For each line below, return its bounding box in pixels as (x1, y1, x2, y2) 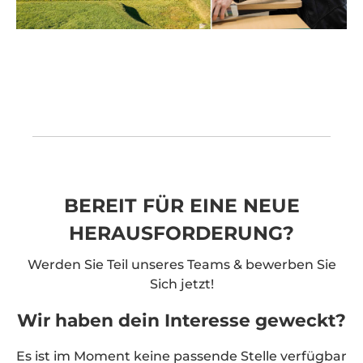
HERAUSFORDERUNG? (69, 220, 294, 245)
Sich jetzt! (149, 275, 214, 292)
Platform (237, 28, 281, 43)
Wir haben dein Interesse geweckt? (17, 309, 346, 331)
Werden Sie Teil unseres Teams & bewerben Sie (27, 256, 336, 272)
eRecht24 (238, 45, 290, 60)
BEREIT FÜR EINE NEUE (63, 193, 300, 217)
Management (229, 11, 300, 26)
